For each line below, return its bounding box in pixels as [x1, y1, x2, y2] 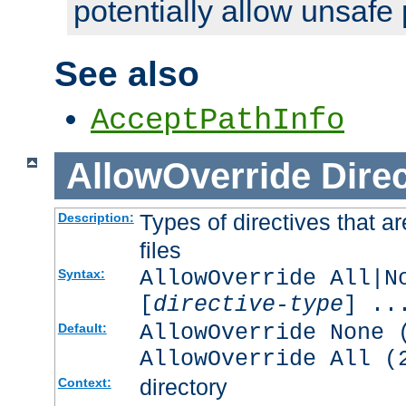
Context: [57, 375, 111, 391]
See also [54, 53, 199, 93]
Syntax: [57, 266, 105, 282]
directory [139, 374, 227, 401]
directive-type [152, 292, 343, 319]
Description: [57, 210, 134, 226]
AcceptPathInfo [91, 102, 344, 138]
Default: [57, 321, 107, 336]
